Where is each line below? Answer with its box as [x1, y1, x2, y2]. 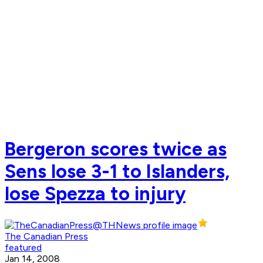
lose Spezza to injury [5, 182, 186, 205]
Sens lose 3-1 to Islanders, [5, 160, 230, 183]
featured [5, 242, 42, 254]
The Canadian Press [5, 231, 88, 242]
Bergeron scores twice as [5, 137, 227, 160]
